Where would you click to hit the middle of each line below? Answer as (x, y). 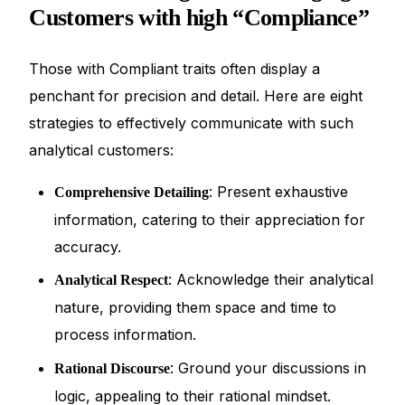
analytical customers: (102, 150)
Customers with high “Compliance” (199, 17)
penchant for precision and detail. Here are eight (196, 95)
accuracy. (88, 246)
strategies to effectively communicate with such (192, 122)
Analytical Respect (112, 280)
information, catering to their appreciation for (210, 219)
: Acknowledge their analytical (271, 280)
